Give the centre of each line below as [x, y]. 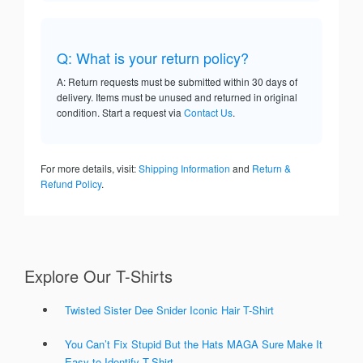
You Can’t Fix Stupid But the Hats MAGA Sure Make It [194, 344]
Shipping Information [184, 169]
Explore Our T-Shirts [98, 276]
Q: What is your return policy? [153, 58]
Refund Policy [71, 184]
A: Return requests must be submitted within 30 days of [177, 82]
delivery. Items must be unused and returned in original [177, 97]
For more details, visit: [90, 169]
